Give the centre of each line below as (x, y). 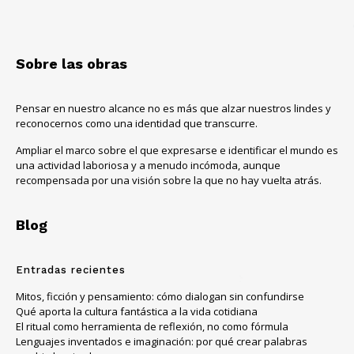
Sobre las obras (72, 64)
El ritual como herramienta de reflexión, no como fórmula (152, 327)
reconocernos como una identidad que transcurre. (137, 124)
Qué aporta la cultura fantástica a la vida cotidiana (137, 312)
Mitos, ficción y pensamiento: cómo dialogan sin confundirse (160, 297)
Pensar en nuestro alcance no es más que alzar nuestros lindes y (173, 109)
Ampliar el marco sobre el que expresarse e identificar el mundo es (177, 151)
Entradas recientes (71, 270)
